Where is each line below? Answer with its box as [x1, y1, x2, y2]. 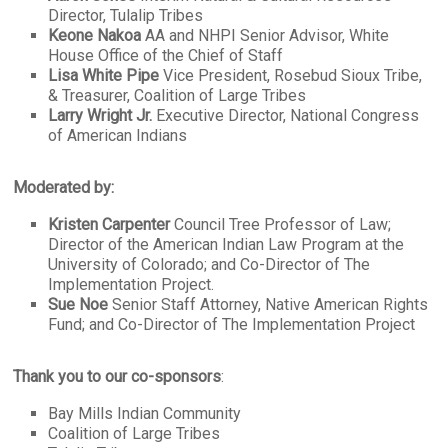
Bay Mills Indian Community [48, 404, 242, 423]
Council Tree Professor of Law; [170, 215, 392, 234]
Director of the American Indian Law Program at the [48, 235, 405, 254]
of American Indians [48, 126, 188, 145]
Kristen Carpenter [48, 215, 171, 234]
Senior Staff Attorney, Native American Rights [108, 295, 429, 314]
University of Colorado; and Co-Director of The [48, 255, 371, 274]
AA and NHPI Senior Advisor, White [141, 26, 390, 45]
